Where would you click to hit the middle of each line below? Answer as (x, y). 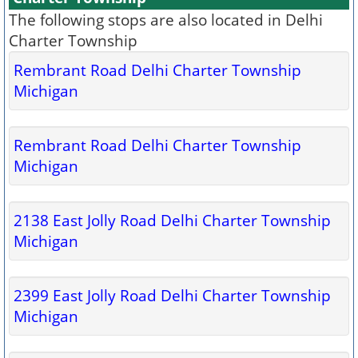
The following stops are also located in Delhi (166, 20)
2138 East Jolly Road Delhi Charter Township (172, 220)
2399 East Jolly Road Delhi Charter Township (172, 295)
